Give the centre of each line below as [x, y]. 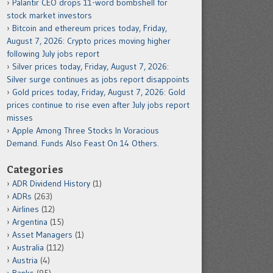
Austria [25, 260]
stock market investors [49, 15]
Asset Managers [42, 235]
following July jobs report [53, 54]
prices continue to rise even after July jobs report [98, 105]
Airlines [26, 209]
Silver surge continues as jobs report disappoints [98, 79]
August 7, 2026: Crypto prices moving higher [89, 41]
